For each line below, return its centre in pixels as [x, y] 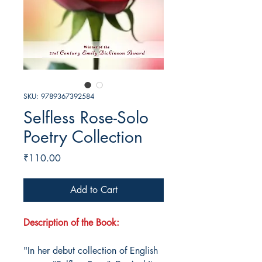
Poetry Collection [83, 137]
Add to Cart [94, 190]
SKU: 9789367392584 [59, 96]
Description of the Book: [71, 223]
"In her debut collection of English [91, 251]
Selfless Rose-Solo [86, 118]
